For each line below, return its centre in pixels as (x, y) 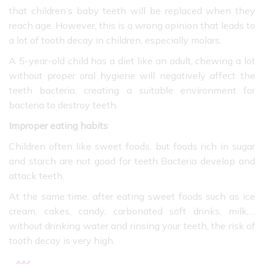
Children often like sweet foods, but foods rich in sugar (132, 146)
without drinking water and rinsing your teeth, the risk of (132, 226)
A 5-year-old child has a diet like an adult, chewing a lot (132, 61)
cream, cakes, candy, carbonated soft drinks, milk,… (132, 211)
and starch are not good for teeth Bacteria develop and (132, 161)
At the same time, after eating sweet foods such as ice (132, 197)
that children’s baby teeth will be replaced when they (132, 11)
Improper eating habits (58, 126)
